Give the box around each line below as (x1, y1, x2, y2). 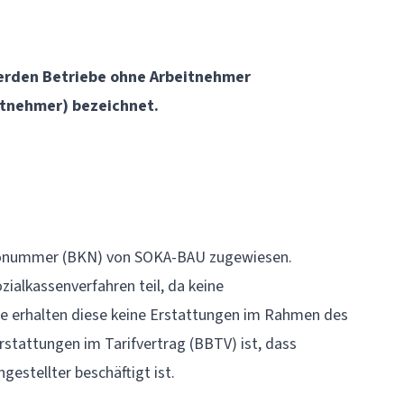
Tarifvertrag (105, 333, 186, 355)
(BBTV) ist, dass (186, 333, 297, 355)
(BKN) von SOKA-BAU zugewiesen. (59, 246, 292, 269)
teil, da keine (135, 275, 224, 298)
